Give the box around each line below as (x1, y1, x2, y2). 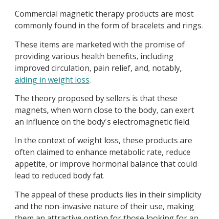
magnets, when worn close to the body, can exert (15, 105, 194, 116)
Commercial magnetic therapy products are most (15, 8, 194, 20)
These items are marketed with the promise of (15, 39, 185, 50)
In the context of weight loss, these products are (15, 135, 192, 146)
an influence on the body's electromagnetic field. (15, 116, 191, 128)
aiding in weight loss (15, 74, 89, 85)
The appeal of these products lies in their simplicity (15, 189, 201, 200)
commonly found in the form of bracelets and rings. (15, 20, 203, 31)
